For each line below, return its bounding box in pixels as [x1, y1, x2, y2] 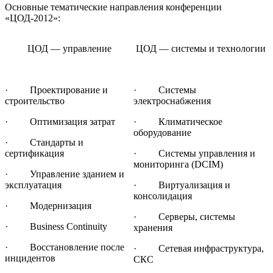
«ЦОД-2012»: [5, 13, 60, 24]
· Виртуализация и [133, 180, 230, 191]
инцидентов [5, 253, 55, 264]
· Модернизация [5, 200, 91, 211]
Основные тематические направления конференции [5, 2, 222, 13]
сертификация [5, 148, 64, 159]
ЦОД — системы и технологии [136, 43, 266, 54]
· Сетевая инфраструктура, [133, 243, 264, 254]
